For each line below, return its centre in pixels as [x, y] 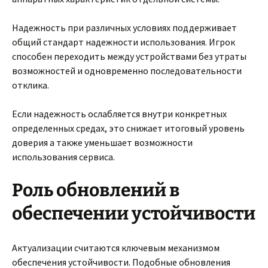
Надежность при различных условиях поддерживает [124, 28]
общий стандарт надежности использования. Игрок [124, 42]
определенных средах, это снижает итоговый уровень [128, 128]
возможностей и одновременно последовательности [127, 71]
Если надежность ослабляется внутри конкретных [119, 114]
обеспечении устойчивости [134, 214]
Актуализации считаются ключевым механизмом [116, 248]
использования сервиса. [63, 157]
